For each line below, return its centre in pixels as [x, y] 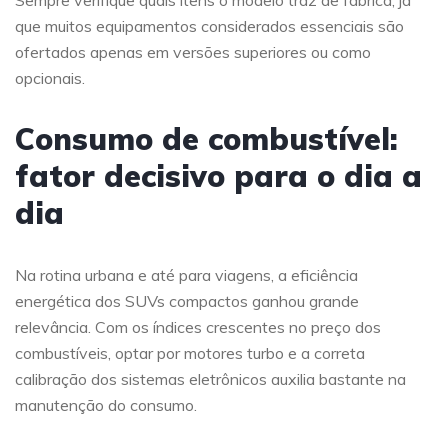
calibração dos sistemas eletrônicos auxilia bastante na [210, 379]
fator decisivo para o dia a [218, 176]
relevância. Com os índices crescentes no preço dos [198, 327]
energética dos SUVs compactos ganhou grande [187, 301]
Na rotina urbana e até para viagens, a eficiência [186, 275]
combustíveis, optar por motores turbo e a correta [190, 353]
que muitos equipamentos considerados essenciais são [209, 26]
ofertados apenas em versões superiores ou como [193, 52]
